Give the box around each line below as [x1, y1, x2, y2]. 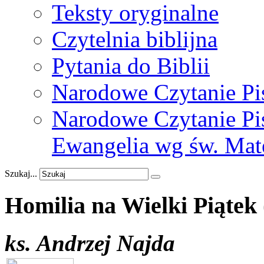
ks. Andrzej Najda [5, 230, 175, 256]
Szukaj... [5, 169, 37, 179]
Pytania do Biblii [52, 53, 210, 78]
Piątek [193, 192, 257, 219]
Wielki [121, 192, 187, 219]
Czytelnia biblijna [52, 27, 217, 52]
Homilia [5, 192, 85, 219]
